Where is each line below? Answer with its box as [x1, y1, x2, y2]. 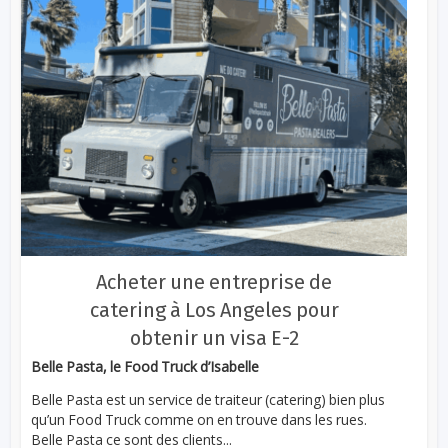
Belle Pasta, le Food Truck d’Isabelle [31, 357, 260, 377]
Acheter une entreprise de [96, 270, 332, 295]
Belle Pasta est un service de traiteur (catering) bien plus [31, 390, 386, 410]
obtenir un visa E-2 [129, 326, 299, 351]
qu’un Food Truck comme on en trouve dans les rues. [31, 410, 368, 430]
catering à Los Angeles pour [89, 298, 339, 323]
